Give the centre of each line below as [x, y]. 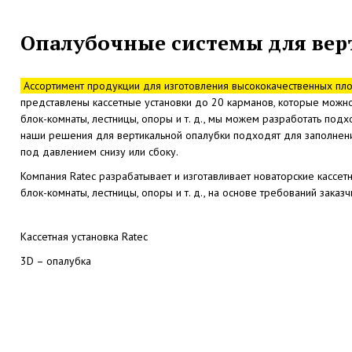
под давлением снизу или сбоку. [99, 152]
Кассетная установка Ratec [84, 237]
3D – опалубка [55, 261]
